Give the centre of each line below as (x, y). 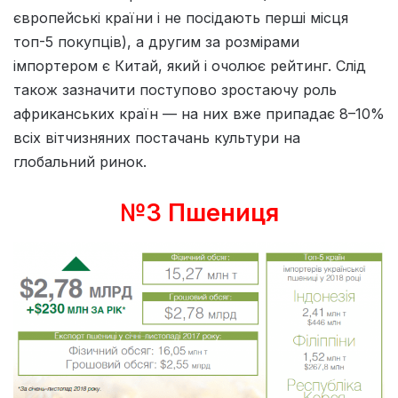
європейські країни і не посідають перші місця (181, 18)
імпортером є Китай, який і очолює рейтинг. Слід (190, 66)
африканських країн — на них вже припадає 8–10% (199, 114)
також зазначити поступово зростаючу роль (175, 90)
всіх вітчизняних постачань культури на (157, 138)
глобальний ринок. (80, 162)
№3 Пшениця (199, 213)
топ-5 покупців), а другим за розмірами (156, 42)
